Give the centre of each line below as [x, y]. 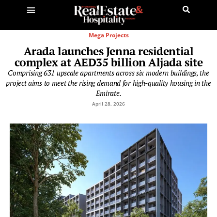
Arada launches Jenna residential [108, 51]
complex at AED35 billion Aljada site [108, 62]
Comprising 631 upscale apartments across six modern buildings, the [108, 72]
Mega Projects [108, 35]
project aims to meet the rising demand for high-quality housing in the [108, 83]
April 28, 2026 [108, 103]
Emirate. [108, 93]
